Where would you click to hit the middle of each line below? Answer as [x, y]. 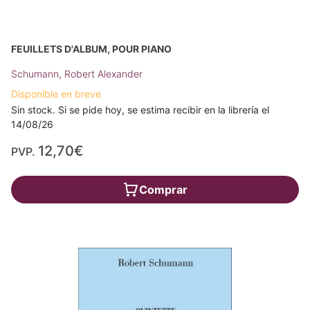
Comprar [163, 189]
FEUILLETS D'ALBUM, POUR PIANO [91, 48]
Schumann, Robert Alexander [77, 73]
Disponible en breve [56, 93]
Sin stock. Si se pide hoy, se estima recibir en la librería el [140, 109]
